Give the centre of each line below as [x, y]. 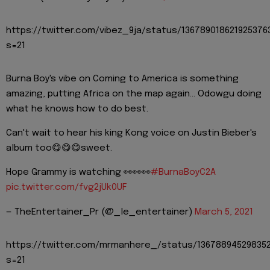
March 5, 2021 [224, 212]
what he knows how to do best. [77, 109]
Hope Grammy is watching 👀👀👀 [78, 173]
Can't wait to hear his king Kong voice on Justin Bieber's [131, 133]
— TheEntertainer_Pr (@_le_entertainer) [100, 212]
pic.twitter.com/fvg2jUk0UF [67, 188]
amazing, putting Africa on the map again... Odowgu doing [134, 94]
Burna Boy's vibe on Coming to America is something [122, 79]
